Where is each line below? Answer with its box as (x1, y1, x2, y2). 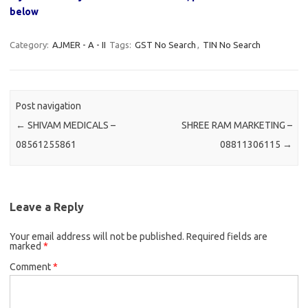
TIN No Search (203, 40, 261, 49)
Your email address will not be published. (10, 230, 184, 242)
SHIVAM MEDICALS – (25, 120, 116, 131)
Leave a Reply (10, 200, 84, 213)
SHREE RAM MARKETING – (181, 120, 292, 131)
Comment (10, 261, 53, 272)
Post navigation (16, 100, 82, 112)
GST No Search (135, 40, 196, 49)
